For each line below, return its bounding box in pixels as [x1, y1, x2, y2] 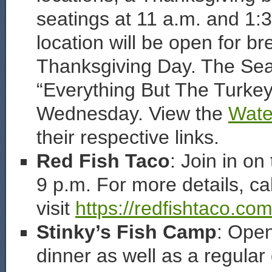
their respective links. [36, 126, 219, 148]
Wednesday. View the [36, 103, 228, 124]
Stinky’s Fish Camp [36, 221, 217, 243]
